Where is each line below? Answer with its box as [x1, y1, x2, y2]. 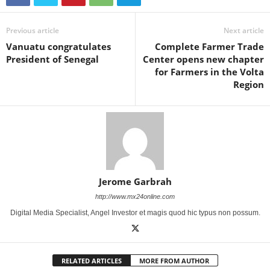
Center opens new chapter [143, 53, 264, 65]
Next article [224, 25, 264, 36]
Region [233, 78, 264, 90]
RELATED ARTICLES [61, 256, 122, 265]
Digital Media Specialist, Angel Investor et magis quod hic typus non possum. [10, 209, 260, 217]
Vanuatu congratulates [6, 40, 111, 52]
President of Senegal [6, 53, 99, 65]
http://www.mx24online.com [95, 193, 175, 200]
